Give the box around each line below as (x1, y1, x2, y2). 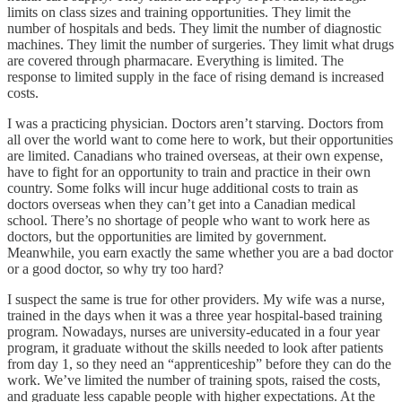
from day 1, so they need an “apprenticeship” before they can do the (7, 356, 391, 372)
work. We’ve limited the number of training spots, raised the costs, (7, 372, 380, 389)
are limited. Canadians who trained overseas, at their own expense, (7, 148, 383, 164)
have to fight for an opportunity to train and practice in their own (7, 164, 371, 180)
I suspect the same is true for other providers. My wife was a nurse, (7, 292, 385, 308)
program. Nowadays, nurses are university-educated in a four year (7, 324, 380, 340)
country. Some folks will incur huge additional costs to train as (7, 180, 358, 197)
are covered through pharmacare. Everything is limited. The (7, 53, 344, 69)
